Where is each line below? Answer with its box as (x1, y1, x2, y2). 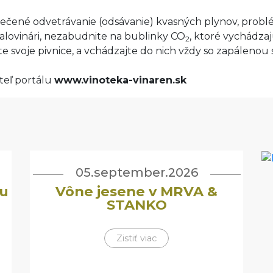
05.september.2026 (75, 165, 198, 180)
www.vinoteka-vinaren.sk (54, 74, 186, 86)
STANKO (106, 196, 167, 213)
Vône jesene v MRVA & (55, 183, 218, 200)
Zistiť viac (116, 233, 157, 244)
